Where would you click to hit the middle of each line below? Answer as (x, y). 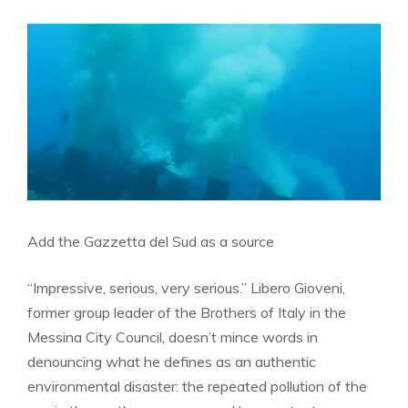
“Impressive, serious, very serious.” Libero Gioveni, (186, 288)
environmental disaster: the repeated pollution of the (197, 386)
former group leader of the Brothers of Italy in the (187, 312)
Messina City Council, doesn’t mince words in (173, 337)
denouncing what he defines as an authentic (172, 362)
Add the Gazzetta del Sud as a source (151, 241)
